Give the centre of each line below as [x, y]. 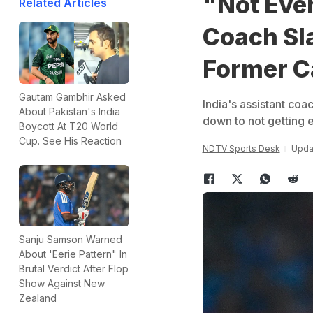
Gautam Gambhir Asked [72, 96]
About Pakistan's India [70, 111]
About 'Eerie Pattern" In [73, 254]
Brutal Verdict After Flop [74, 269]
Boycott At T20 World [68, 126]
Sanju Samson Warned [71, 240]
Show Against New [62, 284]
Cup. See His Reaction [70, 140]
